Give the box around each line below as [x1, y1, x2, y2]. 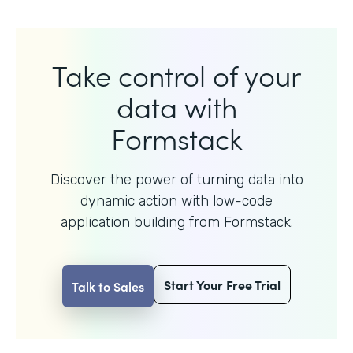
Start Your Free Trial [164, 275, 281, 293]
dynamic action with [80, 191, 213, 210]
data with [116, 85, 237, 126]
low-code [213, 191, 273, 210]
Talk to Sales [72, 277, 144, 295]
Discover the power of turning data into [50, 170, 303, 188]
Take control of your [52, 54, 301, 95]
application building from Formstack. [60, 213, 293, 231]
